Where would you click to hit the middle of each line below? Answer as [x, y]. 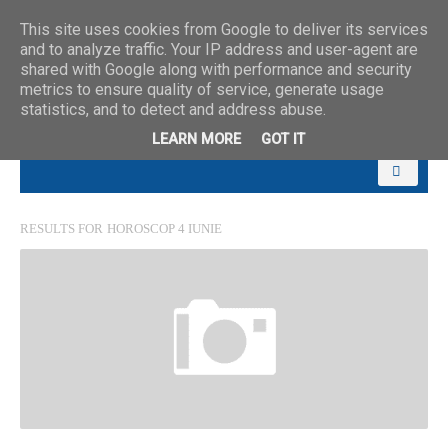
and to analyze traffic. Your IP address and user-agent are [219, 49]
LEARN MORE [196, 140]
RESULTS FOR [61, 228]
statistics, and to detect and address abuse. [173, 109]
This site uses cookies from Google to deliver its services [224, 29]
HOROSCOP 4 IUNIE [164, 228]
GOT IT [282, 140]
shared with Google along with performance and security [216, 69]
